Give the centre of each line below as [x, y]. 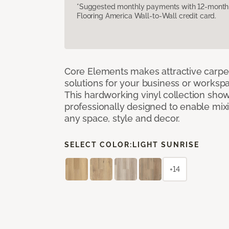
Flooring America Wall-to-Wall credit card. [147, 16]
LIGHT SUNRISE [166, 144]
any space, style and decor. [122, 118]
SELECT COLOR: [98, 144]
